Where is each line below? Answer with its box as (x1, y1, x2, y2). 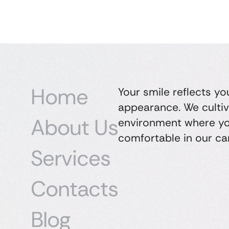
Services (31, 144, 110, 172)
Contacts (31, 174, 118, 203)
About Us (31, 113, 118, 142)
